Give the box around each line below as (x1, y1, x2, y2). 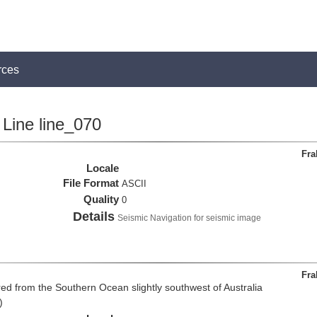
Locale (86, 162, 120, 174)
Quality (83, 193, 120, 205)
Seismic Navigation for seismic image (117, 213, 262, 223)
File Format (63, 177, 120, 189)
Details (73, 209, 115, 224)
